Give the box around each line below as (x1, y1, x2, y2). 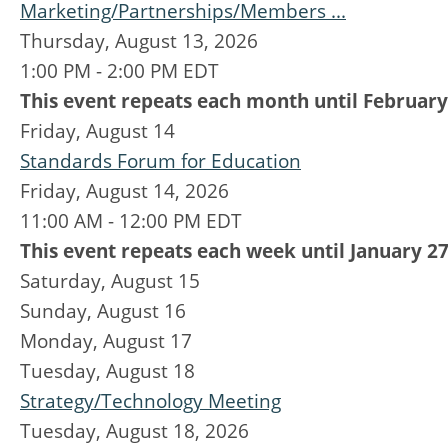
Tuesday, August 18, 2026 (20, 418, 249, 444)
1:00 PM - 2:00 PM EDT (20, 58, 219, 84)
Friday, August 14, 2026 (20, 178, 229, 204)
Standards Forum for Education (20, 148, 301, 174)
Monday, (20, 328, 103, 354)
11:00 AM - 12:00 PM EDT (20, 208, 242, 234)
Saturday (20, 268, 101, 294)
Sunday (20, 298, 87, 324)
